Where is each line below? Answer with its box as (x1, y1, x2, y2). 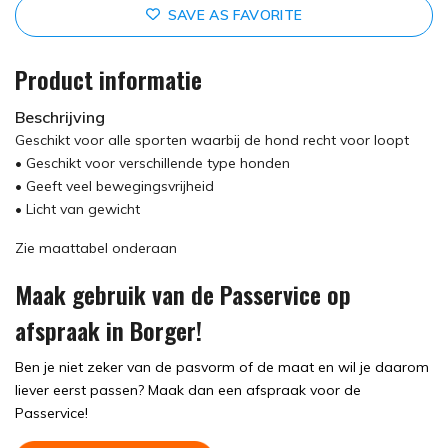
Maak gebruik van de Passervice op (15, 275, 351, 312)
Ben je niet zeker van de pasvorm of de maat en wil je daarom (15, 357, 429, 376)
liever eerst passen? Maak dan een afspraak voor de (15, 380, 361, 399)
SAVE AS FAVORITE (167, 5, 303, 24)
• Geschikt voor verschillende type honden (15, 153, 290, 172)
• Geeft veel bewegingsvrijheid (15, 176, 214, 195)
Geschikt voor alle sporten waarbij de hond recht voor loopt (15, 130, 409, 149)
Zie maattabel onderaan (15, 238, 177, 257)
